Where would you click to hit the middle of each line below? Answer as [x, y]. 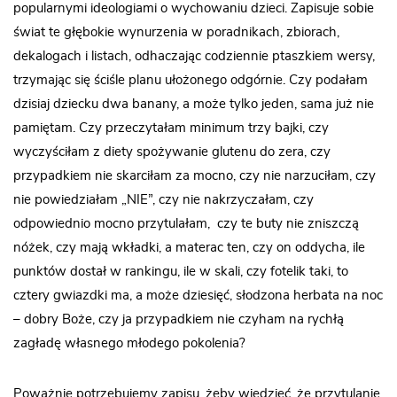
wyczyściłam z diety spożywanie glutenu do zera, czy [172, 152]
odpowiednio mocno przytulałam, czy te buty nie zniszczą [186, 224]
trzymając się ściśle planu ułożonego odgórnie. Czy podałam [191, 80]
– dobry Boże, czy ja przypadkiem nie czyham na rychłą [179, 319]
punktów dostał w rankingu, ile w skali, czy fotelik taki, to [181, 272]
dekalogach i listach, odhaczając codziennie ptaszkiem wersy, [194, 56]
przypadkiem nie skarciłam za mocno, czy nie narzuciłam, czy [195, 176]
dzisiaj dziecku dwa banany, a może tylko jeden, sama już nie [194, 104]
